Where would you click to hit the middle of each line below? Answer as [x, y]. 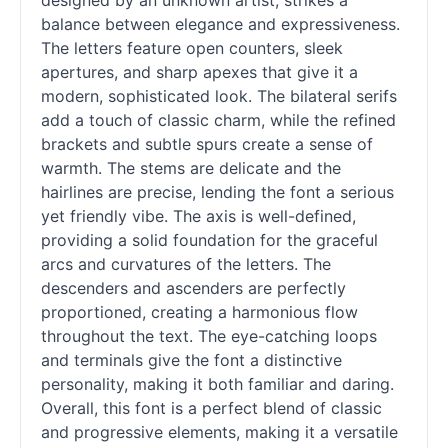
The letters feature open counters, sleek [192, 48]
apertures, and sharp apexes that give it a [199, 72]
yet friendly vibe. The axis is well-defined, [198, 216]
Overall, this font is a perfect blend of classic [211, 408]
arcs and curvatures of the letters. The [186, 264]
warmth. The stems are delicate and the [191, 168]
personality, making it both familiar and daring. [217, 384]
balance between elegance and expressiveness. [220, 24]
